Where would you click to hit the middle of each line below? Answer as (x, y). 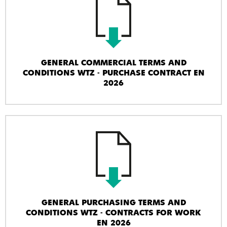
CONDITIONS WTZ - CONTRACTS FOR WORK (113, 213)
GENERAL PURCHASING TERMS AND (113, 203)
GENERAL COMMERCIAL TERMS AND (113, 63)
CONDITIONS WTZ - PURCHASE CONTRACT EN (113, 73)
